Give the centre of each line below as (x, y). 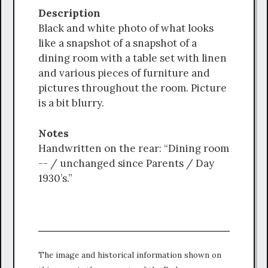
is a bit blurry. (71, 103)
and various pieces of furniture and (124, 73)
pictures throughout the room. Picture (133, 88)
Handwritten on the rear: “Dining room (134, 148)
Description (74, 13)
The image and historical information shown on (130, 255)
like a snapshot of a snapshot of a (118, 43)
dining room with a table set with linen (133, 58)
